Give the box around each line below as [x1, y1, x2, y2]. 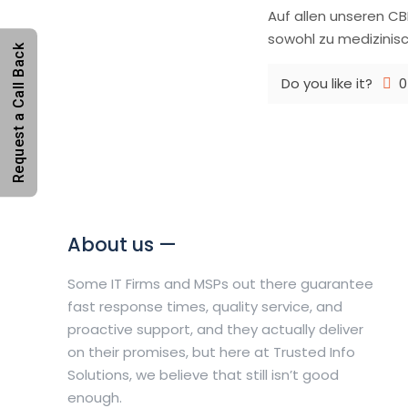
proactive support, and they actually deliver [67, 320, 364, 339]
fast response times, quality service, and [67, 297, 343, 316]
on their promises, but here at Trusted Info [67, 342, 356, 362]
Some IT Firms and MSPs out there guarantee [67, 274, 374, 293]
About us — [67, 231, 178, 258]
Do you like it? [281, 74, 373, 93]
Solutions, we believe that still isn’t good [67, 365, 340, 384]
